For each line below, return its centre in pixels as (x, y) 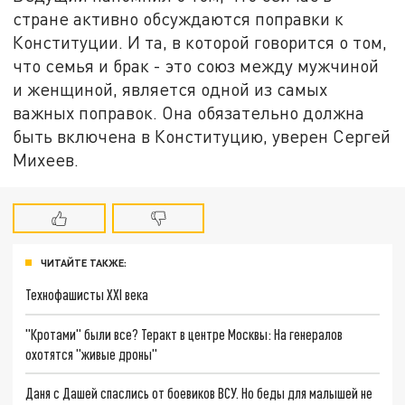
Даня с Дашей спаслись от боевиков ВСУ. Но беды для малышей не (199, 393)
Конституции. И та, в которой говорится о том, (200, 42)
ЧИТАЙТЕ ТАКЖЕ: (84, 262)
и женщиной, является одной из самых (170, 89)
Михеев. (46, 159)
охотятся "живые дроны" (92, 353)
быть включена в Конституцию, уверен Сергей (202, 136)
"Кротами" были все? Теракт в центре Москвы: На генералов (184, 334)
